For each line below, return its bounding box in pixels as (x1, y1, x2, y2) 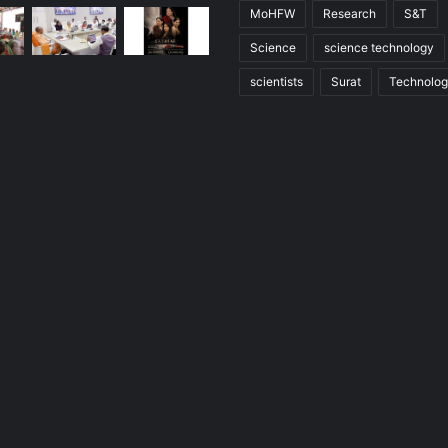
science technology (324, 40, 434, 56)
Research (323, 6, 376, 22)
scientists (250, 74, 303, 90)
